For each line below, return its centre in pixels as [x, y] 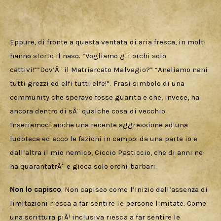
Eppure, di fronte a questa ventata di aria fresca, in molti [109, 42]
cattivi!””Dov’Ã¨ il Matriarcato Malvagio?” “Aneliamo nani [110, 69]
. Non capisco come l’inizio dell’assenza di [135, 190]
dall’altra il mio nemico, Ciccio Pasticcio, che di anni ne [107, 152]
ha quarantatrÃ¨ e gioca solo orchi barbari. [84, 166]
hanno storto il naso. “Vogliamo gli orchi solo [89, 55]
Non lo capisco [36, 190]
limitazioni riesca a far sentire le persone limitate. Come [109, 203]
